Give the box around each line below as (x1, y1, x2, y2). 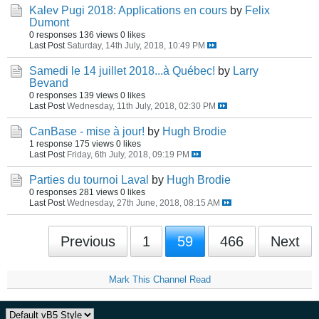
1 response (29, 139, 73, 148)
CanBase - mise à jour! (29, 125, 145, 137)
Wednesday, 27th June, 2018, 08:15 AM (67, 198, 220, 207)
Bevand (29, 77, 68, 89)
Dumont (29, 16, 69, 28)
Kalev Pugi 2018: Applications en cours (29, 4, 227, 16)
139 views (79, 90, 118, 100)
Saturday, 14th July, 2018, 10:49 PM (67, 41, 205, 50)
